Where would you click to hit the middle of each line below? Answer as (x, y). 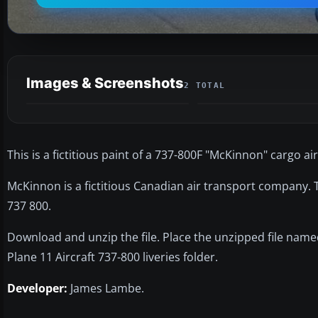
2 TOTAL (205, 85)
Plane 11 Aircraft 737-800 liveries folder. (113, 257)
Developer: (37, 288)
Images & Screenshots (105, 83)
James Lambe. (106, 288)
